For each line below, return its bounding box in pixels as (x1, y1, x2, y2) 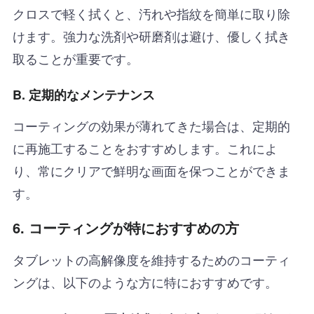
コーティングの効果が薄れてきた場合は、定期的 (12, 116, 290, 135)
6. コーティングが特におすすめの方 (12, 217, 239, 238)
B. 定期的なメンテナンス (12, 86, 155, 104)
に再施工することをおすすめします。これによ (12, 139, 278, 158)
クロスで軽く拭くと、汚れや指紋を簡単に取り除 (12, 4, 290, 23)
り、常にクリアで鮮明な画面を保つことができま (12, 161, 290, 180)
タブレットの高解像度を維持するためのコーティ (12, 250, 290, 269)
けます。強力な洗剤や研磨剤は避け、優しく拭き (12, 27, 290, 46)
